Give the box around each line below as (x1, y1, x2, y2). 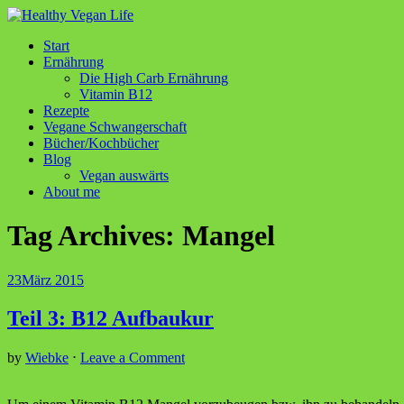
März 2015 (22, 271, 84, 288)
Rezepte (43, 103, 89, 118)
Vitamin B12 (79, 87, 152, 102)
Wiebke (25, 349, 69, 365)
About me (43, 184, 100, 199)
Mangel (182, 219, 275, 252)
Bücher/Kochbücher (43, 135, 159, 151)
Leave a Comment (80, 349, 185, 365)
